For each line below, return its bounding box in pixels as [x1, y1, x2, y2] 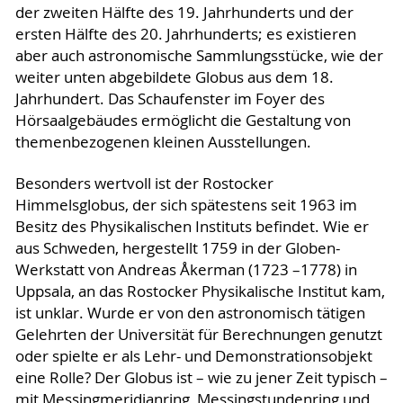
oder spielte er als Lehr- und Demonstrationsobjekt [14, 346, 372, 367]
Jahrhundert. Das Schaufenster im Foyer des [14, 89, 325, 110]
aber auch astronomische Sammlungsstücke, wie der [14, 46, 383, 67]
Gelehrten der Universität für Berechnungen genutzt [14, 325, 382, 345]
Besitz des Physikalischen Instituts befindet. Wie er [14, 217, 369, 237]
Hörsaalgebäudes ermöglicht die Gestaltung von [14, 111, 351, 131]
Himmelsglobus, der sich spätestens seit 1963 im [14, 195, 357, 216]
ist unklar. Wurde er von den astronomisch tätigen [14, 303, 365, 324]
